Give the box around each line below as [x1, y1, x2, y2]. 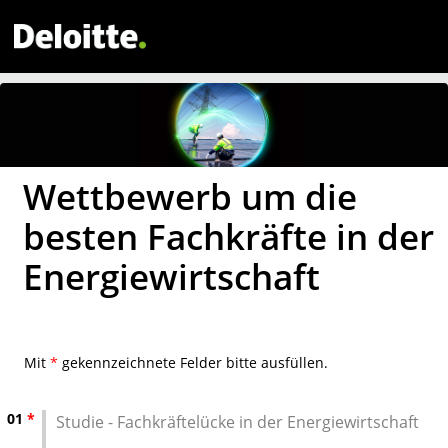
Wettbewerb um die [23, 173, 357, 220]
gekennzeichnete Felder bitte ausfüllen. [58, 353, 328, 372]
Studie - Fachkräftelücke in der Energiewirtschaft [56, 411, 419, 433]
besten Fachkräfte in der [23, 213, 434, 260]
